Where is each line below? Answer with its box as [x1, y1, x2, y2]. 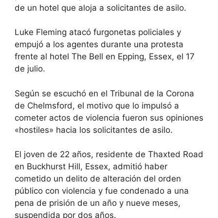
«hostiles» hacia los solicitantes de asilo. [15, 125, 173, 135]
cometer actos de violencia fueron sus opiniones [15, 112, 203, 123]
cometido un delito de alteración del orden [15, 174, 181, 184]
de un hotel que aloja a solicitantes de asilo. [15, 2, 186, 13]
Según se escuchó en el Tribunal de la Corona [15, 88, 194, 98]
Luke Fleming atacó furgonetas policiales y [15, 27, 181, 37]
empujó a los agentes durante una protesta [15, 39, 183, 50]
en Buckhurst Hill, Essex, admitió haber [15, 162, 167, 172]
